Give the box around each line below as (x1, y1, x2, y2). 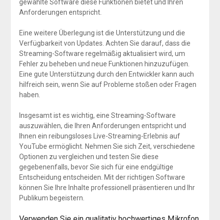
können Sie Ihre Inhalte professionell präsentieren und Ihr (19, 183, 195, 192)
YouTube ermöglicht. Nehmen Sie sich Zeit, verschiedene (19, 142, 195, 150)
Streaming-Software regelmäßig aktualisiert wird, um (19, 49, 185, 57)
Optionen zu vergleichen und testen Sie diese (19, 152, 159, 161)
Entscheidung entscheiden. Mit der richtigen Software (19, 173, 185, 181)
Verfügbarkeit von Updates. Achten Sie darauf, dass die (19, 39, 191, 47)
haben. (19, 90, 40, 99)
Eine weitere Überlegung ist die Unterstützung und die (19, 28, 185, 37)
